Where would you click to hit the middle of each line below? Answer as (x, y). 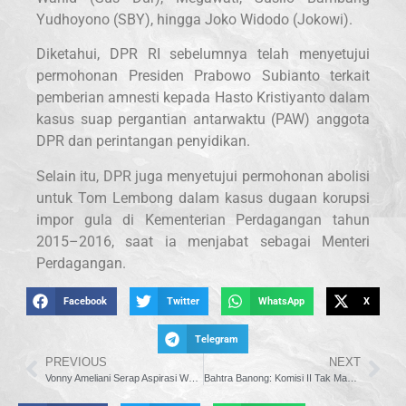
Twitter (183, 302)
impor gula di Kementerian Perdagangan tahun (203, 219)
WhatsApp (281, 302)
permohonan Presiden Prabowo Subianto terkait (203, 76)
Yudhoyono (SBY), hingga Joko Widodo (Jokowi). (194, 19)
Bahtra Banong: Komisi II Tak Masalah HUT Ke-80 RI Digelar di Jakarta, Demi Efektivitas (352, 377)
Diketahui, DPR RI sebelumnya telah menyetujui (203, 54)
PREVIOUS (76, 362)
